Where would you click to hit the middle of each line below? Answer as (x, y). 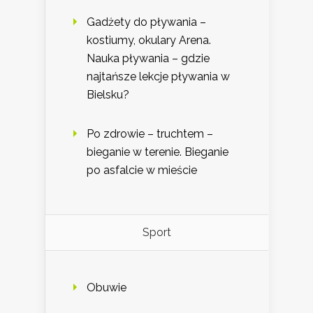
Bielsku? (108, 95)
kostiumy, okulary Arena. (149, 41)
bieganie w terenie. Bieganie (158, 152)
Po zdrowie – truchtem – (150, 134)
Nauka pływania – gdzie (148, 59)
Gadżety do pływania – (146, 22)
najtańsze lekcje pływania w (158, 77)
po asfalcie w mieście (142, 170)
